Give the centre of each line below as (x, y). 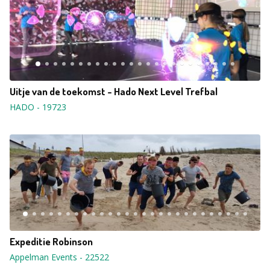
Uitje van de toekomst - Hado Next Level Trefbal (114, 91)
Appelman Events (43, 257)
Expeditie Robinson (51, 241)
